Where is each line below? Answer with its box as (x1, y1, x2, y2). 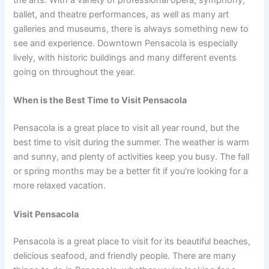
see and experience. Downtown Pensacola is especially (13, 37, 238, 49)
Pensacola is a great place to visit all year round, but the (13, 122, 240, 134)
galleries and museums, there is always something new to (13, 23, 249, 34)
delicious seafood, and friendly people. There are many (13, 250, 237, 262)
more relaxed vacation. (13, 180, 106, 192)
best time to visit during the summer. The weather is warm (13, 137, 250, 148)
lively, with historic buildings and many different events (13, 52, 237, 63)
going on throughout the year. (13, 66, 136, 77)
